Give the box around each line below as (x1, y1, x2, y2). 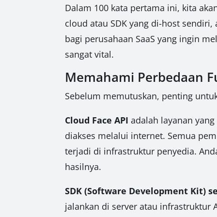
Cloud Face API (65, 114, 129, 126)
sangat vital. (65, 48, 114, 60)
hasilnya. (65, 160, 102, 172)
